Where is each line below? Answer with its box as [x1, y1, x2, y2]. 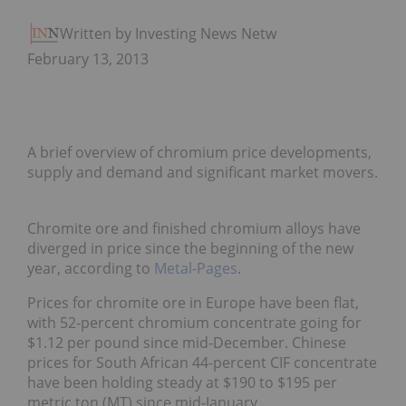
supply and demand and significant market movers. [27, 162, 378, 183]
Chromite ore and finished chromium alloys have [27, 218, 361, 239]
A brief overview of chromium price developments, [27, 142, 372, 163]
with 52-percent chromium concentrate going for [27, 313, 362, 333]
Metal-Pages [154, 258, 237, 279]
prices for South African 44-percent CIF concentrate [27, 353, 377, 373]
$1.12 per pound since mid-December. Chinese [27, 333, 346, 353]
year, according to [27, 258, 154, 279]
